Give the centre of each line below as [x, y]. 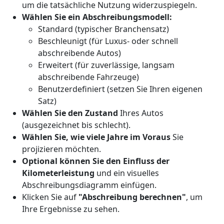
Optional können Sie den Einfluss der [96, 161]
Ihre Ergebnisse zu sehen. [71, 209]
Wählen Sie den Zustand [70, 113]
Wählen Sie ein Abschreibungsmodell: [97, 17]
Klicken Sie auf [50, 197]
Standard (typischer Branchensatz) [103, 29]
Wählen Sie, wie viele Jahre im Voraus [96, 137]
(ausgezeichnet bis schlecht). [76, 125]
